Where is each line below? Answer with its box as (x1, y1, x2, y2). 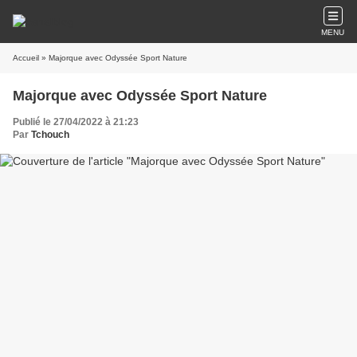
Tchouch (31, 129, 69, 140)
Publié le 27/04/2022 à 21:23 (13, 116, 139, 127)
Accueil (13, 53, 39, 62)
